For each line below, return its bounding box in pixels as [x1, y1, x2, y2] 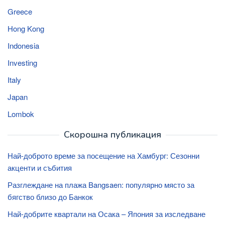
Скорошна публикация [64, 128, 161, 141]
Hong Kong [8, 23, 44, 34]
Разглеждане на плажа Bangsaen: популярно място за [8, 179, 194, 190]
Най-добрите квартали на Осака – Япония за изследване [8, 208, 205, 219]
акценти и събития [8, 162, 72, 173]
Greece [8, 6, 32, 17]
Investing [8, 57, 37, 68]
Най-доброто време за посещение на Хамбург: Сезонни [8, 150, 199, 161]
